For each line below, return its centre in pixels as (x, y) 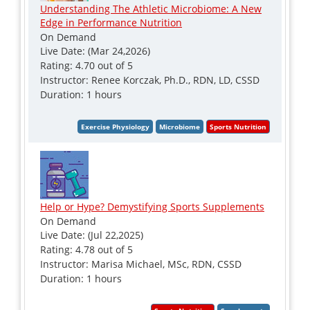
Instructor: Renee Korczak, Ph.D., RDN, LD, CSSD (150, 80)
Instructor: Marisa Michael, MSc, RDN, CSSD (141, 264)
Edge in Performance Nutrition (111, 22)
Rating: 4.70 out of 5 (86, 65)
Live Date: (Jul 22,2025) (92, 235)
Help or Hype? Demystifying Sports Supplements (152, 206)
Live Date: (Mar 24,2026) (95, 51)
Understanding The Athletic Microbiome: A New (151, 8)
